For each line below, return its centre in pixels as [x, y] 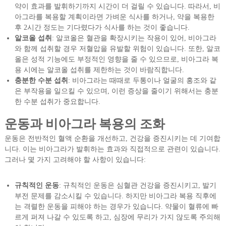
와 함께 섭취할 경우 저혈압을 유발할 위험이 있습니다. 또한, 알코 [117, 49]
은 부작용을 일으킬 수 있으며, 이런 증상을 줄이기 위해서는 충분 [116, 91]
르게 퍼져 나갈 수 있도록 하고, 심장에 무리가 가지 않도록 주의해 [117, 217]
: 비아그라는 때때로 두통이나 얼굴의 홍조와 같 [142, 81]
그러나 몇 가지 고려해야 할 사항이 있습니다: [75, 160]
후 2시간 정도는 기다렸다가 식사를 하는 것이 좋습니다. [102, 28]
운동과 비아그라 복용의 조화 [84, 124]
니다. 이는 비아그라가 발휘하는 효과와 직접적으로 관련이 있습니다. [112, 149]
